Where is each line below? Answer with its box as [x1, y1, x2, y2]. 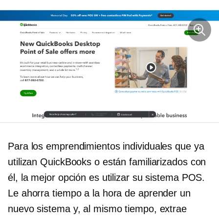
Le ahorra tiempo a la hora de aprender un [8, 188, 191, 199]
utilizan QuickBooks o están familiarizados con [8, 156, 206, 168]
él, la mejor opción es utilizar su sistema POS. [8, 172, 205, 183]
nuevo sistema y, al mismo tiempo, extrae [8, 203, 187, 215]
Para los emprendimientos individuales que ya [8, 141, 204, 152]
